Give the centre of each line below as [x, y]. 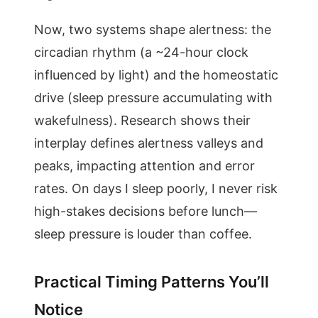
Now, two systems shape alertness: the [153, 29]
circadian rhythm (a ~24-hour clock [141, 52]
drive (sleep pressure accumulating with [153, 98]
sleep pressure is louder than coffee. [143, 234]
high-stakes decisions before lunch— [146, 211]
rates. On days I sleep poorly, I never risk [156, 188]
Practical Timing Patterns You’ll [152, 282]
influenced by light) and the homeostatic [156, 75]
